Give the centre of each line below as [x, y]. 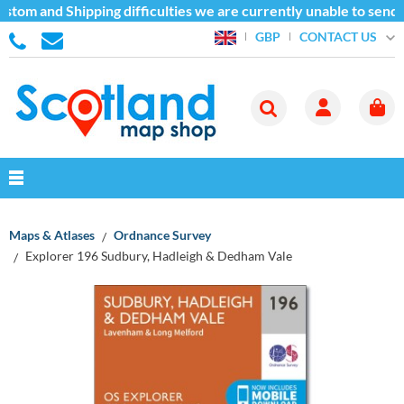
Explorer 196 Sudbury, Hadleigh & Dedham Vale [159, 255]
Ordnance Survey [162, 235]
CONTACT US [338, 36]
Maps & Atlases [52, 235]
